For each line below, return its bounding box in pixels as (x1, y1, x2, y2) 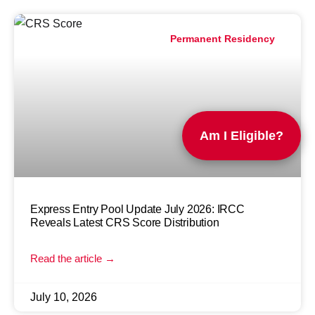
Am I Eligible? (200, 129, 283, 143)
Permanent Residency (170, 33, 276, 45)
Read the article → (30, 252, 115, 264)
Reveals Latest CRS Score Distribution (30, 216, 219, 229)
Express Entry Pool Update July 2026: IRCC (30, 202, 245, 215)
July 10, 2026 (30, 290, 97, 303)
